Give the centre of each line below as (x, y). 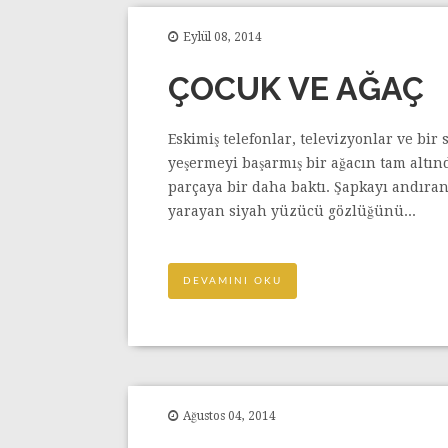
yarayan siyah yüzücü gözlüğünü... (292, 210)
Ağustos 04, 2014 (229, 415)
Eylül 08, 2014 (222, 36)
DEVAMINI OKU (232, 280)
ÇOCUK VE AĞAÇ (296, 88)
